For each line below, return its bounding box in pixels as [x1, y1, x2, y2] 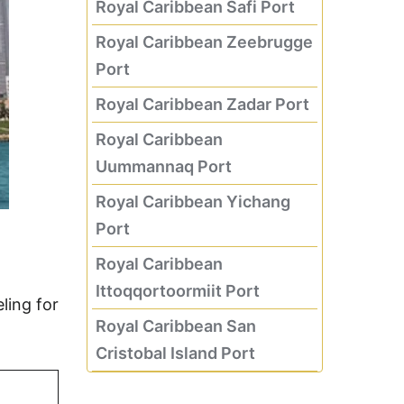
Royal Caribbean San [95, 317, 256, 335]
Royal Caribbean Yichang [95, 192, 290, 211]
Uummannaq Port [95, 157, 232, 176]
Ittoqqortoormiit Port [95, 281, 260, 300]
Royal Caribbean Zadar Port [95, 95, 309, 114]
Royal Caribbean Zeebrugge [95, 32, 313, 51]
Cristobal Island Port [95, 344, 255, 363]
